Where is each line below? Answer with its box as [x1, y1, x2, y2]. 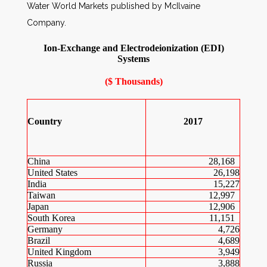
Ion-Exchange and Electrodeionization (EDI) [43, 43, 224, 53]
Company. [27, 18, 66, 27]
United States [27, 167, 77, 178]
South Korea [27, 213, 75, 223]
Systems [117, 54, 150, 64]
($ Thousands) [104, 76, 163, 86]
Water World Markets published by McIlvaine [27, 1, 200, 11]
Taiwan [27, 190, 55, 200]
